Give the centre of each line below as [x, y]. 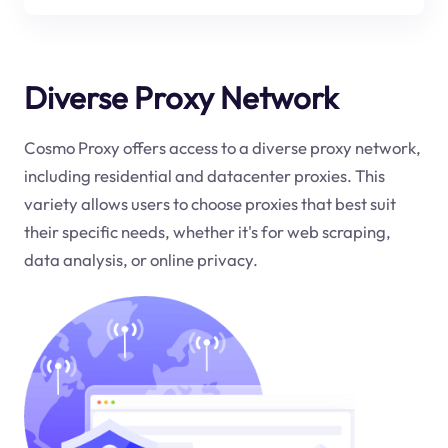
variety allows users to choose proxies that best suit [209, 204]
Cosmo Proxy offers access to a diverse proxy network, [222, 148]
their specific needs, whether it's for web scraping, [207, 232]
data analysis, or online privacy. [140, 260]
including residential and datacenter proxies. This [204, 176]
